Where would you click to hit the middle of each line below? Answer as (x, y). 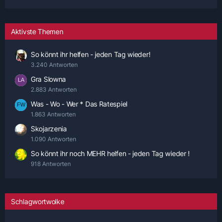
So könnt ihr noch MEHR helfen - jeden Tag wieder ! (110, 153)
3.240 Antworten (54, 65)
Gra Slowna (48, 79)
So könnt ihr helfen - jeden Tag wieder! (91, 54)
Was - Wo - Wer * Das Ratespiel (79, 104)
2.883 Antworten (54, 89)
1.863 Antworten (53, 114)
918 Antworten (51, 164)
